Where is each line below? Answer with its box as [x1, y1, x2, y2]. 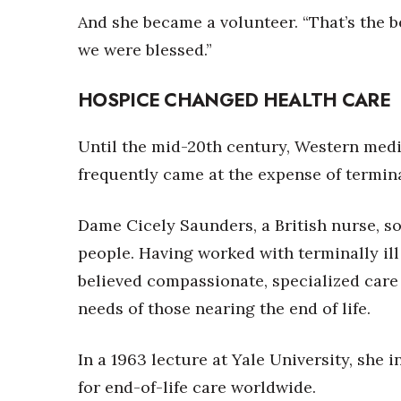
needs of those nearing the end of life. [78, 297, 371, 319]
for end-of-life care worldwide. [78, 376, 316, 397]
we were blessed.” [78, 39, 212, 60]
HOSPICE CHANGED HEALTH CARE [78, 87, 391, 114]
